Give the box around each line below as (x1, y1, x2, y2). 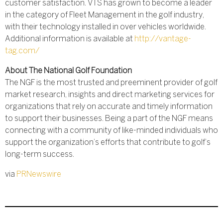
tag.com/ (5, 47, 39, 55)
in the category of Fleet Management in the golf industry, (5, 11, 204, 19)
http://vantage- (134, 35, 191, 43)
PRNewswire (16, 171, 61, 178)
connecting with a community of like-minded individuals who (5, 127, 218, 134)
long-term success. (5, 151, 74, 158)
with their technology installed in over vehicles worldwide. (5, 23, 206, 31)
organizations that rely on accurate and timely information (5, 103, 213, 111)
